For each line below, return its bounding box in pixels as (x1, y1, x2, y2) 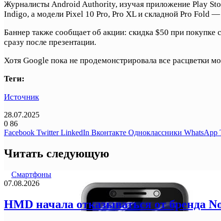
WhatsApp (184, 128, 218, 137)
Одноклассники (128, 128, 182, 137)
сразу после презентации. (4, 37, 96, 47)
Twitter (37, 128, 59, 137)
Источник (4, 92, 39, 102)
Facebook (4, 128, 35, 137)
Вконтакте (91, 128, 126, 137)
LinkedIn (61, 128, 89, 137)
